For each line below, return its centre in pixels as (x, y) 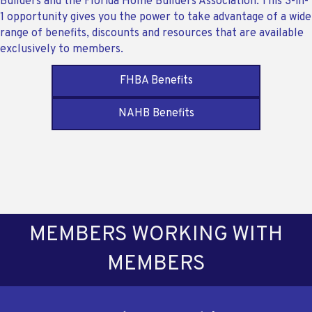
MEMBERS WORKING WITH (156, 235)
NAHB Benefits (156, 114)
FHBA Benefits (156, 81)
